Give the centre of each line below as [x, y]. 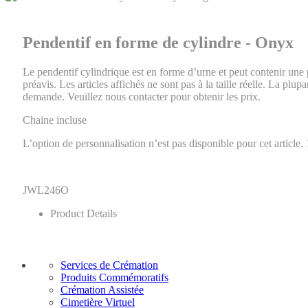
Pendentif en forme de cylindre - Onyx [158, 42]
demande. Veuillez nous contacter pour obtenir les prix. [142, 96]
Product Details [84, 213]
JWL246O [46, 190]
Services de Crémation [109, 265]
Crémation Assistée [102, 289]
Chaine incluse [55, 120]
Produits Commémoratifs [114, 277]
